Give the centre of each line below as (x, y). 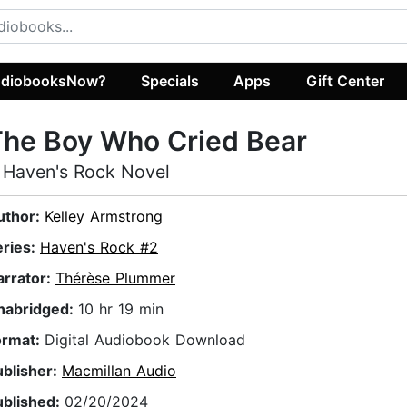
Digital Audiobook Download (145, 340)
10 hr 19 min (121, 309)
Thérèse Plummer (115, 278)
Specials (170, 80)
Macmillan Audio (119, 371)
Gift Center (345, 80)
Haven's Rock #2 (99, 248)
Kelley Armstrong (104, 217)
